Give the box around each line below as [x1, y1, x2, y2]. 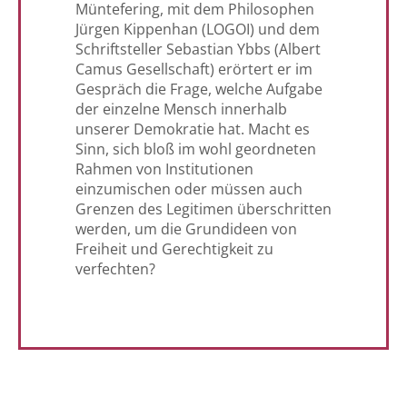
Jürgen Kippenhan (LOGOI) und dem [75, 19, 320, 40]
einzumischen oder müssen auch [75, 179, 303, 200]
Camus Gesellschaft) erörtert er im [75, 59, 313, 80]
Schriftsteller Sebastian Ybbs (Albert [75, 39, 321, 60]
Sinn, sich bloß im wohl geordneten [75, 139, 316, 160]
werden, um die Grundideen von [75, 219, 297, 240]
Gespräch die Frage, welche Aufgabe [75, 79, 323, 100]
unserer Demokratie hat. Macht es [75, 119, 310, 140]
